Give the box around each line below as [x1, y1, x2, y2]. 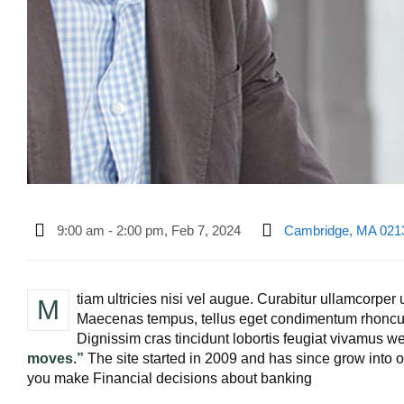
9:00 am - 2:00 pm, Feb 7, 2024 [57, 222, 241, 238]
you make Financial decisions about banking [27, 371, 312, 386]
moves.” [27, 351, 84, 366]
